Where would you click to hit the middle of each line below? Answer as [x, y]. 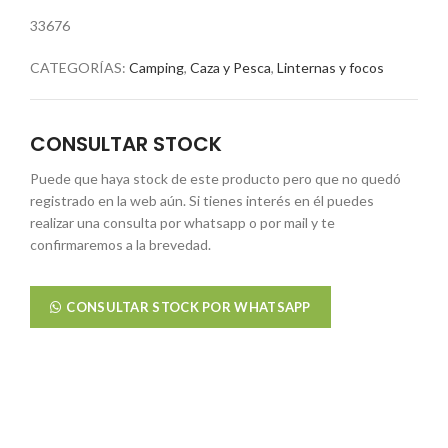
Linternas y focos [330, 67]
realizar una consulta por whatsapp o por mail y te [182, 222]
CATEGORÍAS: [79, 67]
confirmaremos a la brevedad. [120, 244]
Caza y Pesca [230, 67]
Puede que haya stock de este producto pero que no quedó [215, 178]
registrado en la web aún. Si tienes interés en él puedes [202, 200]
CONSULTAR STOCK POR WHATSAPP [188, 307]
